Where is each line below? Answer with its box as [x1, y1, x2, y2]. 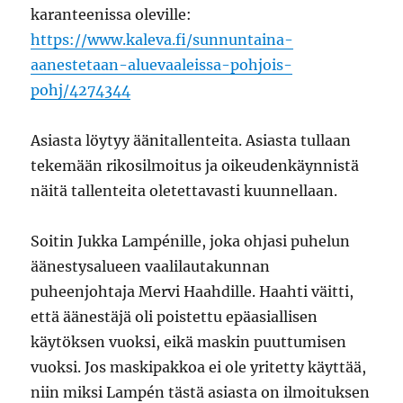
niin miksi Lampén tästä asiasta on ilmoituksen [31, 382, 371, 401]
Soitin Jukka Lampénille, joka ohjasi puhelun [31, 231, 351, 250]
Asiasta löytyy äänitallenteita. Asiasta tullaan [31, 130, 352, 149]
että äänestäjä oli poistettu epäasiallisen [31, 307, 318, 326]
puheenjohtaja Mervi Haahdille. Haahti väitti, [31, 282, 354, 300]
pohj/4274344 [31, 80, 131, 99]
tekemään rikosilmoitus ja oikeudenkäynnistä [31, 156, 360, 175]
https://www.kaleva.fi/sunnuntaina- [31, 30, 294, 49]
